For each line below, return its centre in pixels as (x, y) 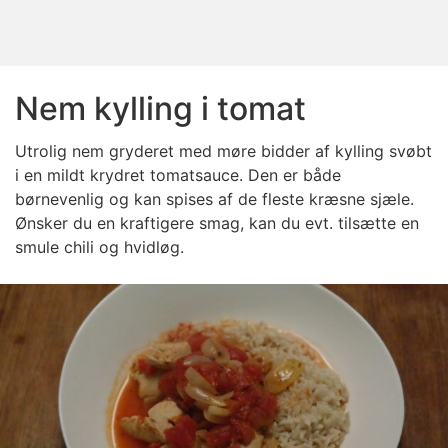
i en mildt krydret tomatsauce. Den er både (178, 175)
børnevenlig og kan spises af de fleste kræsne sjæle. (214, 199)
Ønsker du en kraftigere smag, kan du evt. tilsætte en (217, 223)
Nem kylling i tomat (160, 108)
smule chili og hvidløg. (99, 247)
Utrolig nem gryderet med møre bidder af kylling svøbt (223, 151)
